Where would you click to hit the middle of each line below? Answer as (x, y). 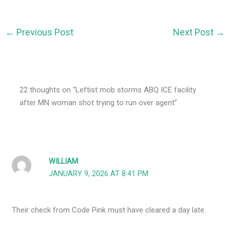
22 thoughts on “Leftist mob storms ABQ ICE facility (108, 90)
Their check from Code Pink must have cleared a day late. (109, 210)
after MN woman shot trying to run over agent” (99, 103)
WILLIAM (64, 162)
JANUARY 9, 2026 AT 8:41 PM (99, 174)
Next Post (194, 32)
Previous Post (44, 32)
